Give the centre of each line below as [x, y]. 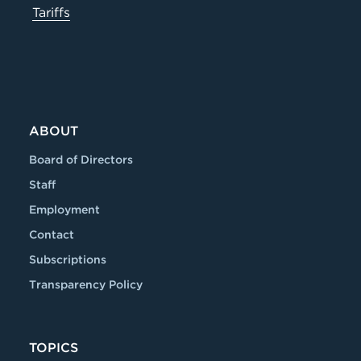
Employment [64, 210]
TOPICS [54, 348]
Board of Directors [81, 160]
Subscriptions [68, 259]
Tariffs [51, 12]
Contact [52, 234]
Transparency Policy [86, 284]
